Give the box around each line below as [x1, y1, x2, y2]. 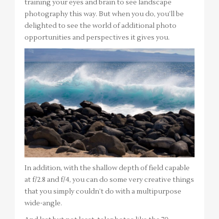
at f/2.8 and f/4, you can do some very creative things [24, 175, 194, 185]
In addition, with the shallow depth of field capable [24, 164, 190, 173]
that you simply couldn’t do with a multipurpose [24, 187, 181, 197]
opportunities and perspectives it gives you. [24, 33, 170, 42]
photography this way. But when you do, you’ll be [24, 9, 184, 19]
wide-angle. [24, 199, 62, 208]
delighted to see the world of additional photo [24, 21, 176, 30]
